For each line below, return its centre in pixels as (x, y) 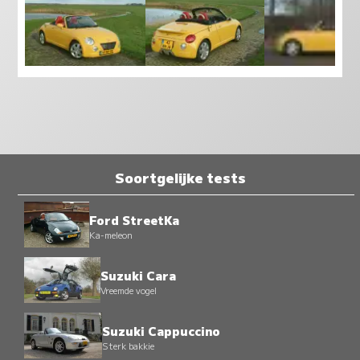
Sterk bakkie (128, 346)
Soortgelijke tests (180, 178)
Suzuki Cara (138, 276)
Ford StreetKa (134, 220)
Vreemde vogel (128, 290)
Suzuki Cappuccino (161, 331)
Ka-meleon (110, 235)
